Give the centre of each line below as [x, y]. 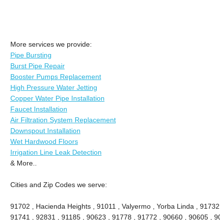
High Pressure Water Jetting [54, 87]
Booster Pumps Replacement [55, 76]
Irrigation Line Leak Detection [56, 152]
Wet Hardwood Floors [44, 141]
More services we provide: [51, 44]
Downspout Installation [45, 130]
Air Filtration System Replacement [63, 120]
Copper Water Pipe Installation [57, 98]
